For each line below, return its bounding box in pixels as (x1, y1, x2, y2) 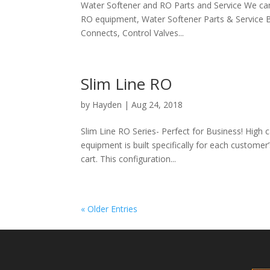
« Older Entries (81, 203, 138, 215)
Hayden (92, 99, 122, 110)
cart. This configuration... (81, 153, 177, 165)
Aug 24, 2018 (131, 99, 183, 110)
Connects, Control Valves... (81, 27, 184, 39)
